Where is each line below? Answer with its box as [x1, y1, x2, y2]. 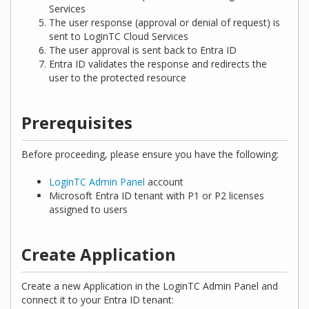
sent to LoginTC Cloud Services [49, 30, 188, 43]
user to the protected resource [49, 71, 186, 85]
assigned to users [49, 203, 128, 217]
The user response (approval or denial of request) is [49, 16, 280, 30]
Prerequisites [21, 111, 132, 134]
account [145, 175, 183, 189]
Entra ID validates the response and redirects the [49, 57, 267, 71]
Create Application [21, 243, 176, 266]
